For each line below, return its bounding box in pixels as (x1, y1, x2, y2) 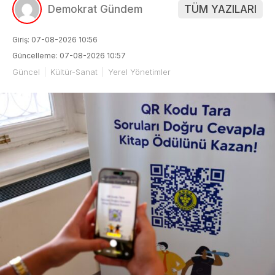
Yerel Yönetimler (108, 66, 171, 77)
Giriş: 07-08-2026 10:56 (12, 34, 98, 44)
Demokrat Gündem (48, 2, 142, 15)
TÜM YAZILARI (184, 2, 257, 15)
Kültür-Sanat (50, 66, 98, 77)
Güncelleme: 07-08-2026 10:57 (12, 50, 126, 60)
